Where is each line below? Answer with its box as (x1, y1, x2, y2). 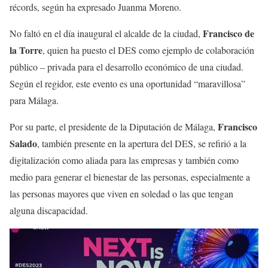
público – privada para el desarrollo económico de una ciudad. (10, 60, 243, 74)
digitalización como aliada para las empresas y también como (10, 154, 239, 167)
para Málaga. (10, 94, 59, 107)
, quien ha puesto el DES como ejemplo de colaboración (42, 44, 254, 57)
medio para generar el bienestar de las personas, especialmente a (10, 170, 250, 184)
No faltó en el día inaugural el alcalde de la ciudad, (10, 27, 203, 40)
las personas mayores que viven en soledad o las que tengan (10, 187, 233, 200)
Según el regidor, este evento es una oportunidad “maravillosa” (10, 77, 245, 90)
